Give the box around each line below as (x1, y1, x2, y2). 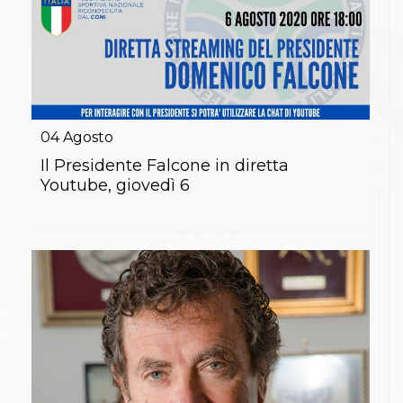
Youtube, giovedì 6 (40, 175, 190, 196)
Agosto (63, 129, 113, 147)
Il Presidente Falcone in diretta (40, 156, 289, 176)
